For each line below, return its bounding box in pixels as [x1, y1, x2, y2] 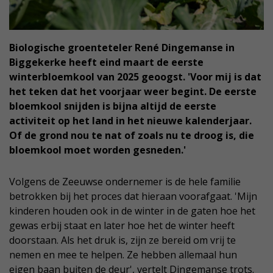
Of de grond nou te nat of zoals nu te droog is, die [9, 129, 254, 143]
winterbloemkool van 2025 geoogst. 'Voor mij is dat [9, 70, 261, 84]
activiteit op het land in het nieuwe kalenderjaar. [9, 114, 252, 128]
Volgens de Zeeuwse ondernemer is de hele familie [9, 175, 241, 189]
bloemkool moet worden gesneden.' [9, 143, 186, 157]
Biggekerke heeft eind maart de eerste [9, 55, 204, 69]
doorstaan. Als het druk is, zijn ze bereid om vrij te [9, 233, 236, 247]
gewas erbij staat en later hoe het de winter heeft [9, 219, 235, 233]
